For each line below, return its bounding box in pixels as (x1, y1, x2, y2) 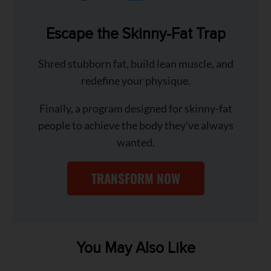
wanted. (116, 135, 155, 149)
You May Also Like (76, 239, 195, 258)
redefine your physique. (80, 74, 191, 88)
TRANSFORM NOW (91, 169, 180, 188)
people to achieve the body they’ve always (38, 119, 233, 132)
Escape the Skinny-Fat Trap (45, 25, 226, 44)
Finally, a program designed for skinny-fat (39, 102, 232, 116)
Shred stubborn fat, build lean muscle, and (38, 57, 233, 71)
